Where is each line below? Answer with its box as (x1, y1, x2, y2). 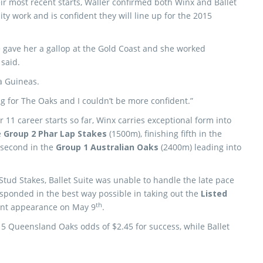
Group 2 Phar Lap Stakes (4, 128, 107, 139)
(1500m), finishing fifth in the (107, 128, 222, 139)
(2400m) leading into (159, 141, 241, 153)
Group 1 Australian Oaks (56, 141, 159, 153)
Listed (201, 188, 227, 199)
